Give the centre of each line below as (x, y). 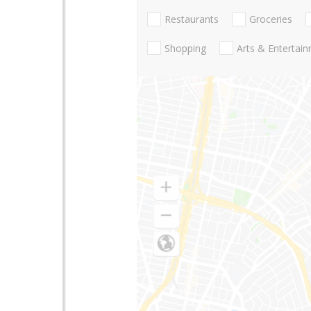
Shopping (185, 48)
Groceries (271, 19)
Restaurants (192, 19)
